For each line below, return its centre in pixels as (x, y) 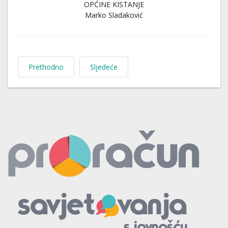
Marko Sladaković (114, 15)
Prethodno (46, 67)
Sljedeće (104, 67)
